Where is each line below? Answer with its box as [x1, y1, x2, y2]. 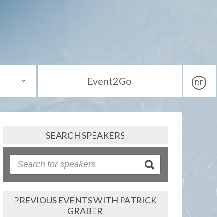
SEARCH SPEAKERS [46, 129, 125, 140]
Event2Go [87, 75, 132, 87]
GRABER [67, 205, 103, 216]
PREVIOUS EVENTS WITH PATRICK [14, 194, 157, 205]
